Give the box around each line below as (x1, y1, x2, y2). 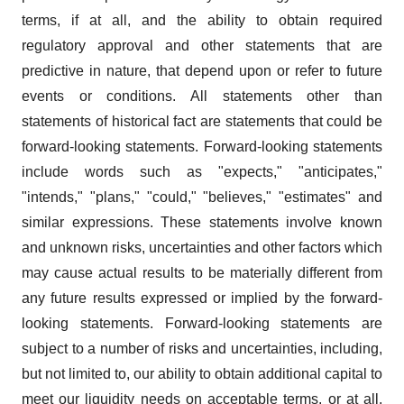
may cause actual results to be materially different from (22, 265, 382, 281)
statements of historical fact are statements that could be (22, 114, 382, 130)
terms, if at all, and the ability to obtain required (22, 13, 382, 29)
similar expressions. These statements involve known (22, 215, 382, 231)
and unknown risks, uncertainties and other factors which (22, 240, 382, 256)
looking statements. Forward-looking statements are (22, 316, 382, 332)
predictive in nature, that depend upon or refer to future (22, 63, 382, 79)
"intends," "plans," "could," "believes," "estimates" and (22, 189, 382, 206)
